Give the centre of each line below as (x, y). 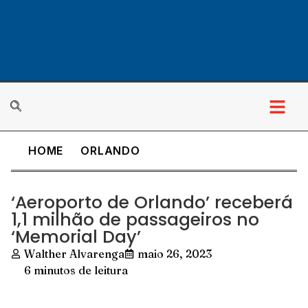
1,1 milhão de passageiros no (135, 220)
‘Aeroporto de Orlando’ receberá (152, 202)
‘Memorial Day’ (76, 237)
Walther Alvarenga (74, 254)
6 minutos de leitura (76, 270)
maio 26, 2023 (175, 254)
